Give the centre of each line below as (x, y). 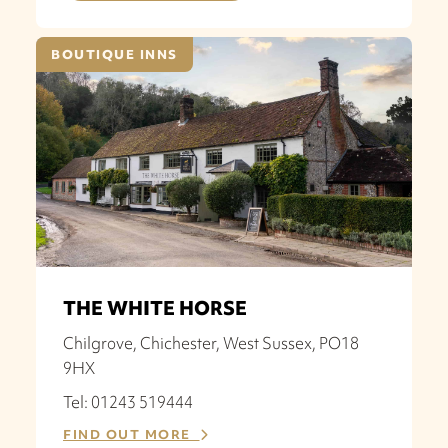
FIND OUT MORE (131, 434)
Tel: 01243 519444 (128, 401)
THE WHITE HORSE (155, 307)
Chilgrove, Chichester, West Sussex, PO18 (211, 342)
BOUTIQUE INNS (114, 54)
